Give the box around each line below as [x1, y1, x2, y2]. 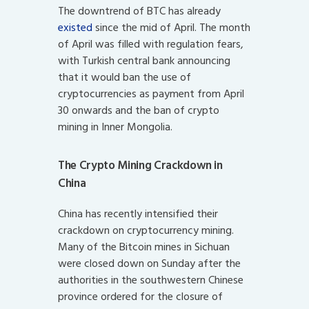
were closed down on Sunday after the [58, 254, 241, 272]
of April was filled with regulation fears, [58, 35, 243, 54]
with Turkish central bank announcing [58, 52, 230, 70]
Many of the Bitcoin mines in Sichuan [58, 237, 230, 256]
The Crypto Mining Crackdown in [58, 155, 223, 175]
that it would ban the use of [58, 68, 191, 87]
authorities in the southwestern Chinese [58, 270, 243, 289]
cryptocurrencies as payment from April [58, 85, 244, 103]
